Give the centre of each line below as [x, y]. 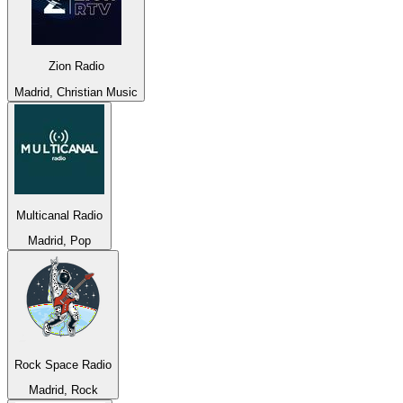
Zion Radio [76, 67]
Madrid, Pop [59, 241]
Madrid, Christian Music [76, 92]
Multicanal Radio [59, 216]
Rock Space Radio [63, 364]
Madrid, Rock [63, 390]
